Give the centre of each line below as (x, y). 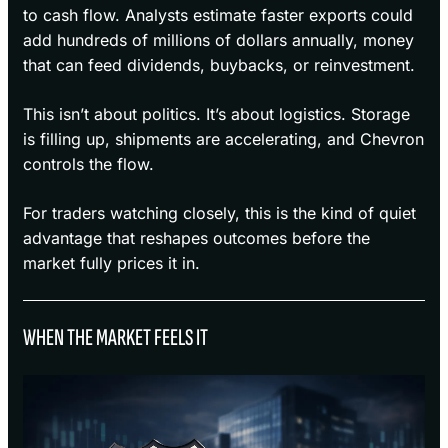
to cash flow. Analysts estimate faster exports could (218, 15)
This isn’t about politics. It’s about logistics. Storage (216, 114)
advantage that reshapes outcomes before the (196, 238)
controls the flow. (88, 164)
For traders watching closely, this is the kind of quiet (219, 213)
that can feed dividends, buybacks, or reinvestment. (219, 65)
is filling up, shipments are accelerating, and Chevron (223, 139)
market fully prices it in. (111, 263)
